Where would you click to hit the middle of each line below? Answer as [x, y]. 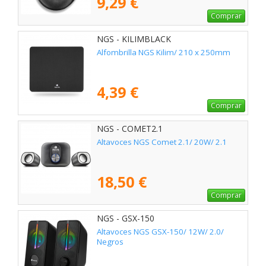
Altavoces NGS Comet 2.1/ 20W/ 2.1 [162, 142]
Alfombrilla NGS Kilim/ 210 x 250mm [164, 53]
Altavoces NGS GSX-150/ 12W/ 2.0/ [160, 232]
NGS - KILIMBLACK [134, 39]
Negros [110, 242]
